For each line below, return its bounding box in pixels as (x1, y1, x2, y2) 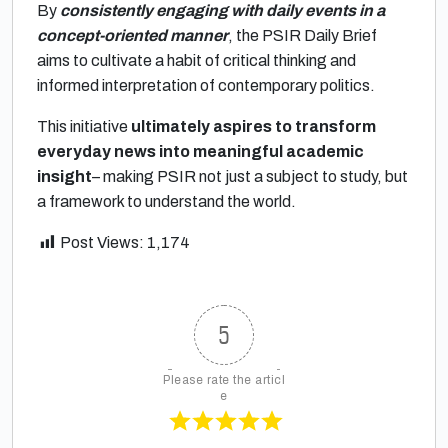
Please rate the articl (163, 373, 285, 387)
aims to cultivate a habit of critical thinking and (37, 52, 356, 69)
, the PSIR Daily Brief (228, 27, 377, 44)
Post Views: (60, 234, 144, 251)
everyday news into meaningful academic (37, 143, 364, 160)
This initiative (37, 118, 128, 135)
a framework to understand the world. (37, 193, 296, 210)
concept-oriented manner (37, 27, 228, 44)
